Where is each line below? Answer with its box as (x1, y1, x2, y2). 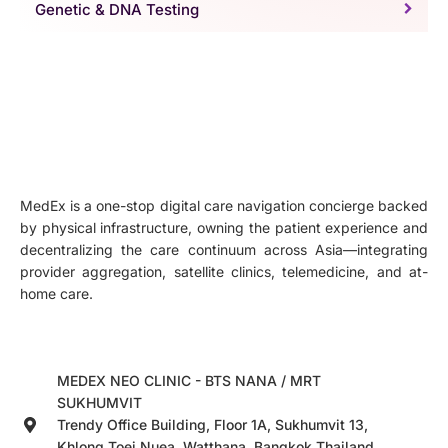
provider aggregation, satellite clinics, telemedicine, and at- (20, 263, 428, 281)
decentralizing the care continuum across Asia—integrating (20, 241, 428, 259)
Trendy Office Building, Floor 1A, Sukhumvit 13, (57, 416, 368, 434)
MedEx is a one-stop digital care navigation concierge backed (20, 197, 428, 215)
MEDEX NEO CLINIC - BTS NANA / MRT (57, 372, 321, 390)
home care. (20, 285, 93, 303)
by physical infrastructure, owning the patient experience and (20, 219, 428, 237)
